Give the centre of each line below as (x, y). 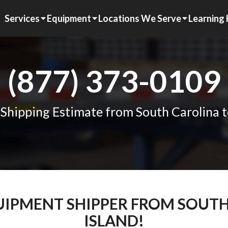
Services (22, 18)
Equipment (69, 18)
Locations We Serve (140, 18)
